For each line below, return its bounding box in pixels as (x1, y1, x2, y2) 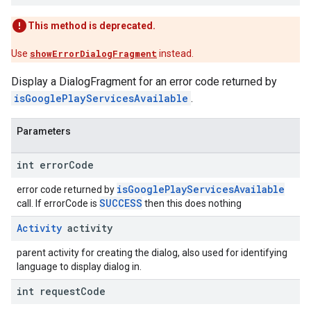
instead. (157, 48, 194, 59)
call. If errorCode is (17, 198, 99, 209)
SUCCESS (99, 196, 142, 210)
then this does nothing (142, 198, 242, 209)
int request (17, 285, 81, 298)
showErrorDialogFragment (30, 48, 157, 59)
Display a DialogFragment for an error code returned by (11, 75, 277, 88)
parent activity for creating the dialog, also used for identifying (17, 247, 287, 258)
